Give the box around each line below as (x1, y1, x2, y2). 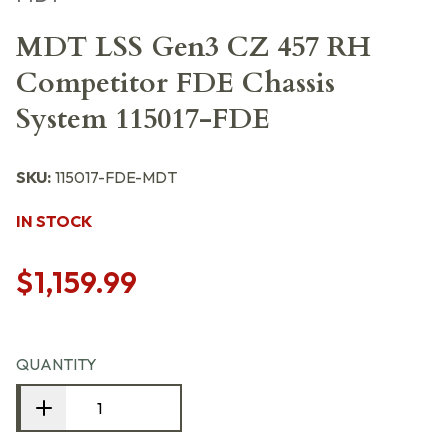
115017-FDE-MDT (55, 167, 177, 187)
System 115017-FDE (16, 100, 270, 138)
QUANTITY (16, 354, 97, 374)
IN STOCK (16, 211, 92, 231)
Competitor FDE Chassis (16, 64, 335, 102)
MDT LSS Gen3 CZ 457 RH (16, 28, 371, 66)
